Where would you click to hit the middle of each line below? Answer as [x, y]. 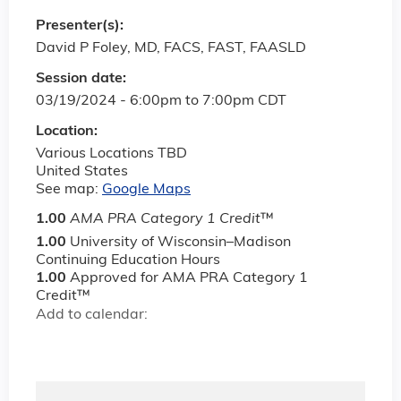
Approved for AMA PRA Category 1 [189, 278]
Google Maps [146, 189]
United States [82, 171]
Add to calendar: [94, 315]
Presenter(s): [81, 26]
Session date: [83, 78]
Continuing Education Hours [128, 260]
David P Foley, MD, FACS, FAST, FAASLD [171, 48]
